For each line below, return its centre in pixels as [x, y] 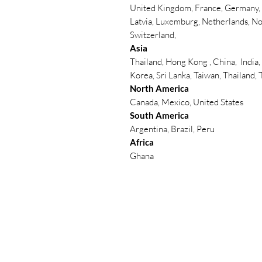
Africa [142, 142]
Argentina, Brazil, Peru [172, 129]
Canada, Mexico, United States [187, 102]
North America [159, 88]
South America [159, 115]
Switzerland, [154, 35]
